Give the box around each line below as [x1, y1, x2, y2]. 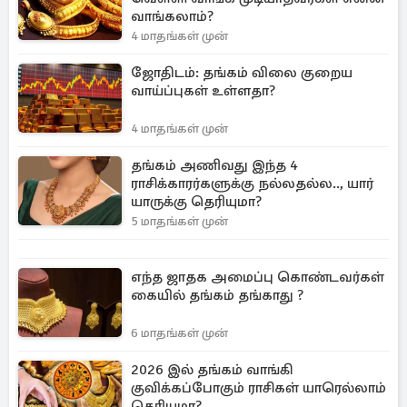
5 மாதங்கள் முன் [131, 213, 228, 229]
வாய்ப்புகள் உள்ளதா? [131, 82, 275, 100]
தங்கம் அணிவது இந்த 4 [131, 156, 298, 174]
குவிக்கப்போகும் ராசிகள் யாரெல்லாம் [131, 379, 386, 397]
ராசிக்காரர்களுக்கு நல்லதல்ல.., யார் [131, 174, 373, 193]
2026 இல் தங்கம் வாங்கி [131, 361, 293, 379]
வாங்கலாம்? [131, 7, 213, 25]
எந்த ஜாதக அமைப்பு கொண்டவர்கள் [131, 268, 384, 286]
